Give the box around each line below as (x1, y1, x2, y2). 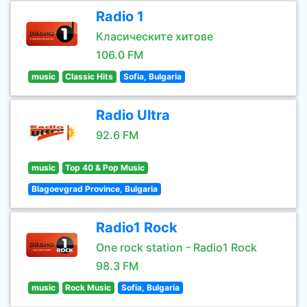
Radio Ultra (96, 107, 170, 123)
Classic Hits (65, 71, 114, 82)
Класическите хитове (96, 29, 213, 43)
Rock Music (65, 282, 112, 293)
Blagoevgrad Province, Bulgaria (31, 184, 158, 194)
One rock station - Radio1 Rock (96, 241, 257, 254)
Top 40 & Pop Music (65, 162, 145, 173)
